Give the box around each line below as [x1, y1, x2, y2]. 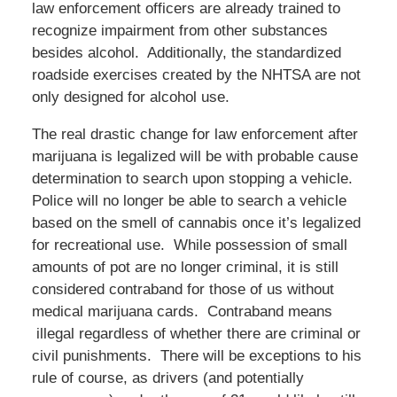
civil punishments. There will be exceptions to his [31, 346, 362, 364]
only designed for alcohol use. [31, 88, 230, 105]
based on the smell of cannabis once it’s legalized [31, 214, 361, 231]
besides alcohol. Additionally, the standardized [31, 43, 341, 61]
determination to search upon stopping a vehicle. [31, 169, 357, 187]
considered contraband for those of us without [31, 280, 334, 298]
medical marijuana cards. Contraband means [31, 302, 332, 320]
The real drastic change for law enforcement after [31, 125, 358, 143]
